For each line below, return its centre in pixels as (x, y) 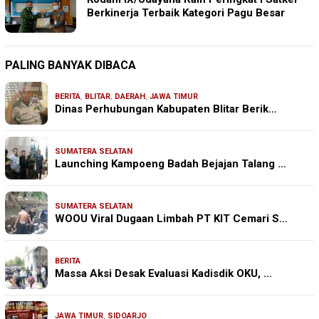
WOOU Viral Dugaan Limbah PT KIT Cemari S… (171, 219)
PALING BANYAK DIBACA (70, 66)
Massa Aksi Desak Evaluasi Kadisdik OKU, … (163, 274)
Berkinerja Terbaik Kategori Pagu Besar (186, 13)
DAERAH (130, 97)
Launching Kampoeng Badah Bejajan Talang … (171, 164)
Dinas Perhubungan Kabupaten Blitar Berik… (166, 109)
